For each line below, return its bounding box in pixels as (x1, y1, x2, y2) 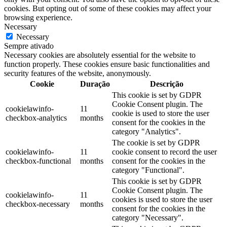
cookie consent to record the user (112, 147, 217, 156)
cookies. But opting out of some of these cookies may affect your (4, 4, 211, 13)
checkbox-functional (6, 156, 71, 165)
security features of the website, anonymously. (4, 68, 151, 78)
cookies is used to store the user (112, 195, 212, 204)
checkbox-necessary (6, 199, 70, 208)
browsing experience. (4, 13, 72, 22)
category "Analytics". (112, 127, 181, 136)
